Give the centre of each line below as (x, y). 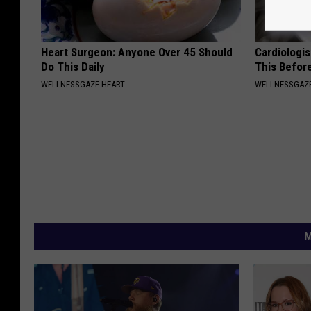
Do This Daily (73, 67)
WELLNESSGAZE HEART (83, 85)
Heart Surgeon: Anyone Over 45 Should (137, 52)
